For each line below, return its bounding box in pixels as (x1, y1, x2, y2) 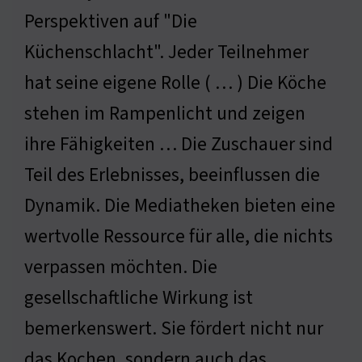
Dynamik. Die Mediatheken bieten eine (24, 192, 335, 219)
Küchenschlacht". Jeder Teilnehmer (24, 38, 309, 65)
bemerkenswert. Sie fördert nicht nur (24, 314, 323, 342)
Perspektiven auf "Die (24, 7, 197, 35)
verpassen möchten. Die (24, 253, 217, 280)
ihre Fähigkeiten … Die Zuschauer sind (24, 130, 333, 158)
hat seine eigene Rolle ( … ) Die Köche (24, 69, 326, 96)
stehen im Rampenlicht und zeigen (24, 99, 305, 127)
